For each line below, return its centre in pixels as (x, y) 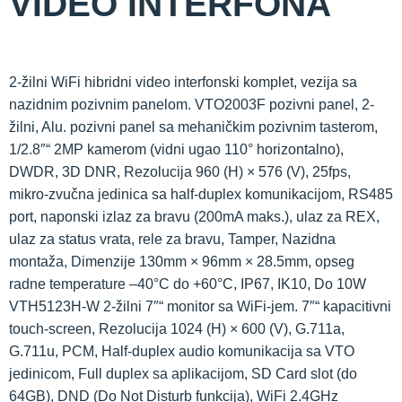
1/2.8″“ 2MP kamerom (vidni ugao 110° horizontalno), (176, 149)
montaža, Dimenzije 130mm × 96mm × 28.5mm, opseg (182, 261)
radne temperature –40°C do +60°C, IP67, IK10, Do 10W (188, 284)
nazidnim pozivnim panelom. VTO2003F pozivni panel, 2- (192, 104)
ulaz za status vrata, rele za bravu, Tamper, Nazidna (172, 239)
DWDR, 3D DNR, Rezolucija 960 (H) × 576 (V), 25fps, (180, 171)
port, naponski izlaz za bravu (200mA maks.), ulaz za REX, (194, 216)
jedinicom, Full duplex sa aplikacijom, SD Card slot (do (183, 373)
